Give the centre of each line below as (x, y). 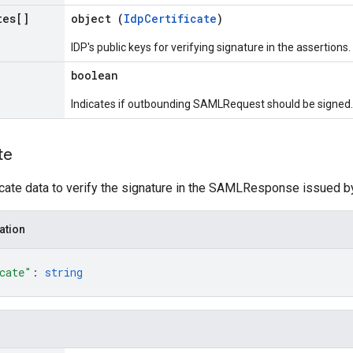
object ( (97, 19)
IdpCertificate (170, 19)
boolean (95, 75)
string (64, 272)
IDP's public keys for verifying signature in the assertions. (211, 47)
